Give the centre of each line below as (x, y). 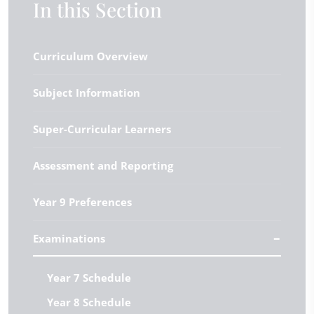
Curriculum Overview (90, 56)
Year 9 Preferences (82, 202)
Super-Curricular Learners (102, 129)
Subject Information (87, 92)
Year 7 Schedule (89, 277)
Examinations (69, 238)
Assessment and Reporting (103, 165)
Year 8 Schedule (89, 302)
